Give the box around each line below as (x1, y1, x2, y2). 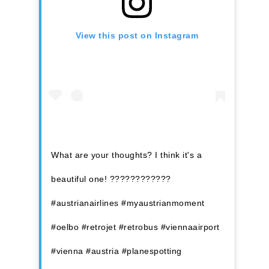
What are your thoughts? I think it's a (51, 150, 202, 160)
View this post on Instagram (75, 31, 199, 41)
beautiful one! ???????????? (51, 174, 171, 184)
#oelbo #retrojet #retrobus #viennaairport (51, 222, 220, 232)
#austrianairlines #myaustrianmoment (51, 198, 205, 208)
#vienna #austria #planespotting (51, 246, 182, 256)
